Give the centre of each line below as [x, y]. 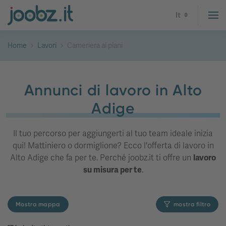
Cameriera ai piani [95, 46]
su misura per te [112, 170]
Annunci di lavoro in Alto [113, 90]
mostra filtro [192, 204]
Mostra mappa [38, 204]
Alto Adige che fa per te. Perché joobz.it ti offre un [102, 158]
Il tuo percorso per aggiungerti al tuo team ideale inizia [113, 134]
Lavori [47, 46]
